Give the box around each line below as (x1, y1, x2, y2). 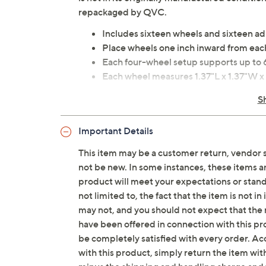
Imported (102, 99, 143, 110)
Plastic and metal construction (102, 84, 230, 96)
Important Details (78, 125, 153, 137)
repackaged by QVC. (78, 6, 167, 18)
